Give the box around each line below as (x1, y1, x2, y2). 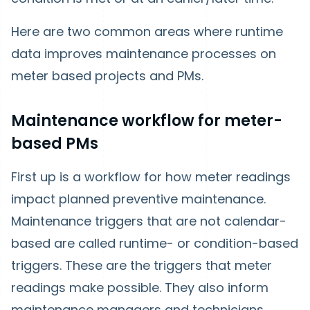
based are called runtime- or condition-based (11, 235, 298, 252)
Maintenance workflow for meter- (11, 110, 282, 131)
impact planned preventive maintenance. (11, 190, 266, 208)
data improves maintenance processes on (11, 45, 276, 62)
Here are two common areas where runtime (11, 23, 283, 40)
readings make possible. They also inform (11, 279, 268, 296)
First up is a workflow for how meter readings (11, 168, 291, 185)
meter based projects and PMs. (11, 67, 207, 84)
